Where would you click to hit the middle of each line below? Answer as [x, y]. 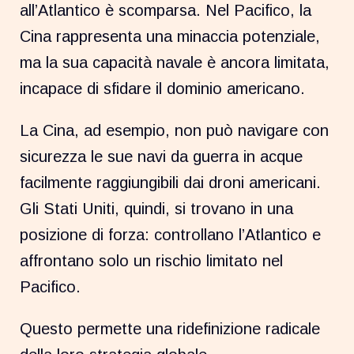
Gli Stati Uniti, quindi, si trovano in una [157, 209]
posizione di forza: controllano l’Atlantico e [171, 235]
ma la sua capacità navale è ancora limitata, [175, 63]
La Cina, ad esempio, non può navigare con [175, 131]
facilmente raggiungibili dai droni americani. [171, 183]
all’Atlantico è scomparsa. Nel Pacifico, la [166, 11]
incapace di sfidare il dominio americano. [163, 89]
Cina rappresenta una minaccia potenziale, [170, 37]
